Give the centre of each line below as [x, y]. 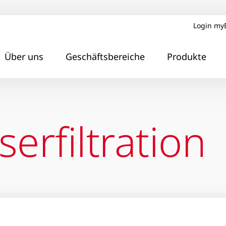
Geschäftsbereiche [105, 56]
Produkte [187, 56]
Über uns [24, 56]
